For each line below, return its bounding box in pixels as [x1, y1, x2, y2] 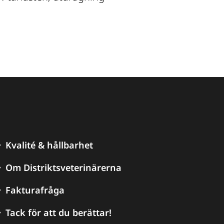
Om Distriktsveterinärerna [5, 161, 122, 174]
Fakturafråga [5, 184, 65, 196]
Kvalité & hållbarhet [5, 139, 93, 151]
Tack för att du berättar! [5, 206, 112, 219]
